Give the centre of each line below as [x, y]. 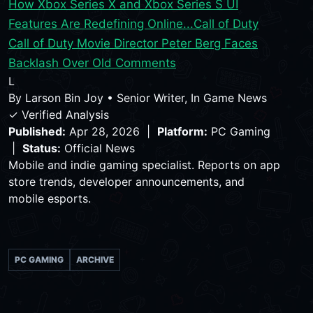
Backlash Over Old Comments [92, 63]
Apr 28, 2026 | [111, 132]
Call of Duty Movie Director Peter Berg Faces [133, 44]
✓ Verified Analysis [59, 115]
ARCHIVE [95, 260]
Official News [98, 148]
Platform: [182, 132]
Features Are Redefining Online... [101, 24]
